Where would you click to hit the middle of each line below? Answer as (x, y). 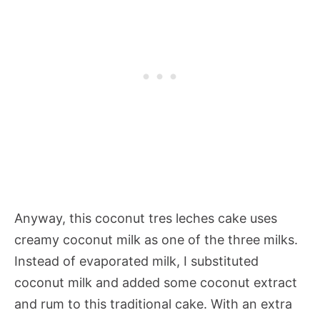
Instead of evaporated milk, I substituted (136, 261)
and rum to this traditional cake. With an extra (153, 304)
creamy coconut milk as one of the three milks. (156, 239)
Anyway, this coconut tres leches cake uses (146, 218)
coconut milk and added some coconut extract (156, 282)
